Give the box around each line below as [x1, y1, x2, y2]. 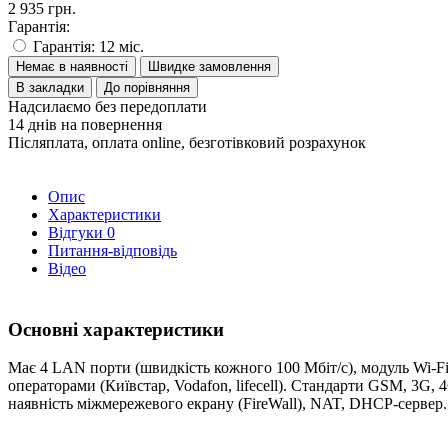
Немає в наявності [16, 58, 128, 74]
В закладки [16, 79, 84, 95]
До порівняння [104, 79, 190, 95]
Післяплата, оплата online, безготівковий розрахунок [8, 133, 366, 151]
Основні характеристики [8, 318, 224, 340]
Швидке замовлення [148, 58, 271, 74]
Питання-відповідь [48, 241, 177, 259]
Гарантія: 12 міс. [33, 37, 144, 55]
